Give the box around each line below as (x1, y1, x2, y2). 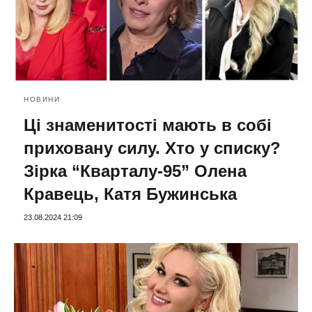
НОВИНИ (24, 95, 60, 103)
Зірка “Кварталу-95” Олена (24, 161, 247, 180)
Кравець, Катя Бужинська (24, 184, 237, 203)
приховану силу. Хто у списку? (24, 138, 281, 157)
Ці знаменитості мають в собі (24, 115, 272, 134)
